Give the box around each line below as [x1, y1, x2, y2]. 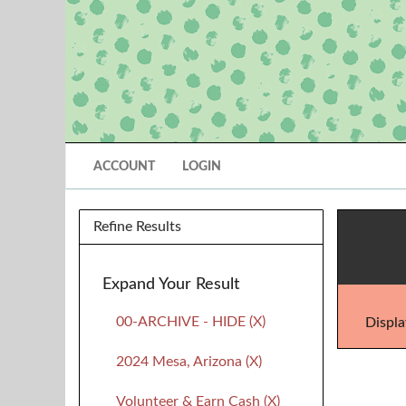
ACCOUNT [93, 160, 155, 173]
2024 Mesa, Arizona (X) [116, 354, 262, 369]
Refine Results [93, 219, 181, 234]
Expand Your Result [102, 276, 239, 293]
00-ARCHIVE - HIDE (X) [116, 314, 266, 329]
